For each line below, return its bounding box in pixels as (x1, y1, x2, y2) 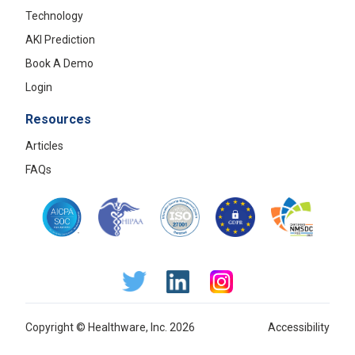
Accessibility (268, 320, 330, 334)
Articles (25, 139, 63, 152)
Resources (25, 111, 91, 127)
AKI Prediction (25, 32, 95, 46)
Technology (25, 9, 83, 22)
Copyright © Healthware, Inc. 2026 (25, 320, 195, 334)
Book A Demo (25, 56, 94, 70)
